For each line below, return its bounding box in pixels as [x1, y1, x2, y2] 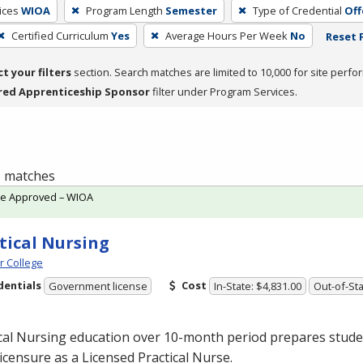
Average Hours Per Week [164, 28, 288, 43]
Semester [164, 2, 217, 18]
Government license [48, 279, 147, 294]
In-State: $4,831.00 [214, 279, 302, 294]
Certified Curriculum [11, 28, 109, 43]
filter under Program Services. [150, 83, 297, 99]
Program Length [85, 2, 163, 18]
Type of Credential [252, 2, 342, 18]
